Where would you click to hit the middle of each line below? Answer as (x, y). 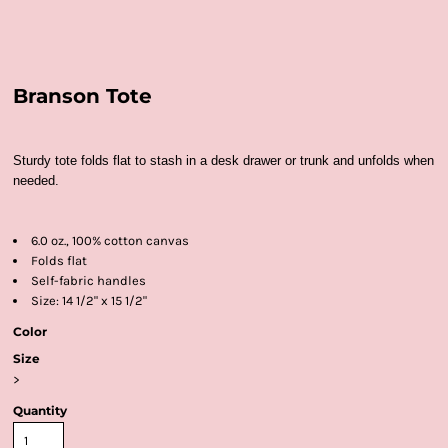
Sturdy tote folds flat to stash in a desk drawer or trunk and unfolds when (223, 160)
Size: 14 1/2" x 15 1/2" (89, 300)
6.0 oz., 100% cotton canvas (110, 240)
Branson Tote (82, 96)
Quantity (40, 410)
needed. (36, 180)
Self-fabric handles (88, 280)
